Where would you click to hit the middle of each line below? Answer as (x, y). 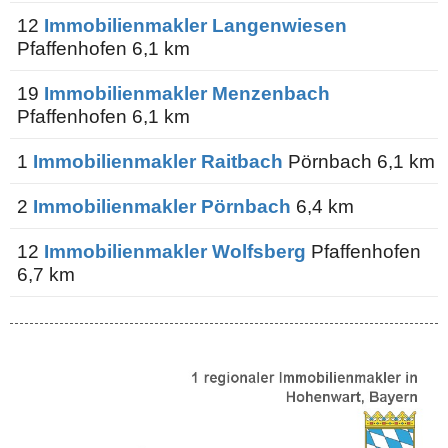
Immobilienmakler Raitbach (158, 160)
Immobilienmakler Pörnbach (162, 205)
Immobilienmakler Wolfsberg (175, 250)
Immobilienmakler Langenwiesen (195, 24)
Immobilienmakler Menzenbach (187, 92)
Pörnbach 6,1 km (359, 160)
